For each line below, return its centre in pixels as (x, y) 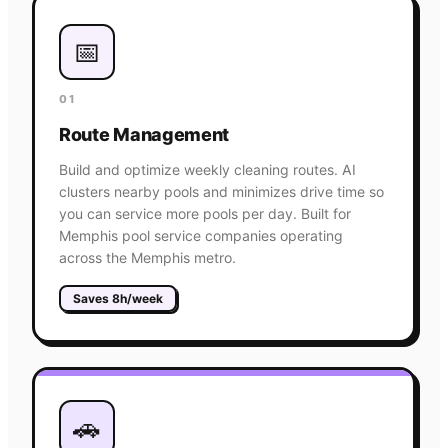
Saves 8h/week (118, 298)
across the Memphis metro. (147, 257)
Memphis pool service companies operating (201, 235)
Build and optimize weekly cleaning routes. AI (207, 169)
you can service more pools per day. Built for (205, 213)
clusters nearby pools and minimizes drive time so (221, 191)
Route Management (144, 134)
